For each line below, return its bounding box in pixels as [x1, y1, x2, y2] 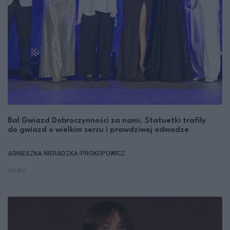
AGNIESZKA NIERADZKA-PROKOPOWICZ [8, 149, 125, 157]
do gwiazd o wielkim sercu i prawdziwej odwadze [8, 126, 189, 134]
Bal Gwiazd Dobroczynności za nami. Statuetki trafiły [8, 117, 206, 125]
